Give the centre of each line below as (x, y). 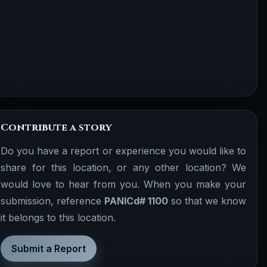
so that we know (207, 201)
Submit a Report (49, 249)
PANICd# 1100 (136, 201)
